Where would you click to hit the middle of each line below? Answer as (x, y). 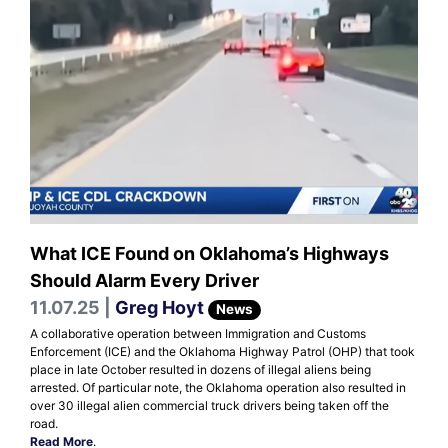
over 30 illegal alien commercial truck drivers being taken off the (209, 406)
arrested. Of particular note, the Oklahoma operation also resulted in (218, 388)
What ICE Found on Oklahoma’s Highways (209, 254)
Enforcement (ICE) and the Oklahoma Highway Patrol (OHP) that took (222, 352)
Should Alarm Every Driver (144, 281)
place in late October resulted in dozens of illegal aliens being (200, 370)
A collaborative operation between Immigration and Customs (198, 334)
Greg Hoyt (159, 308)
